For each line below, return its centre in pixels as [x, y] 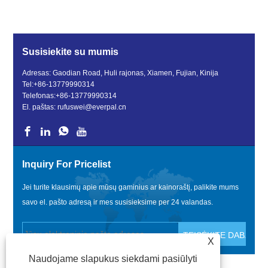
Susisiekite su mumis [71, 52]
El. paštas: [40, 107]
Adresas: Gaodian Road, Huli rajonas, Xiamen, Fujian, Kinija [121, 73]
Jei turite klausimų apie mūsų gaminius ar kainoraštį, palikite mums [131, 188]
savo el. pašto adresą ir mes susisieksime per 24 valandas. [118, 202]
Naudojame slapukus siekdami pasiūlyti [113, 259]
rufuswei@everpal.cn [92, 107]
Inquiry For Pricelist [67, 165]
